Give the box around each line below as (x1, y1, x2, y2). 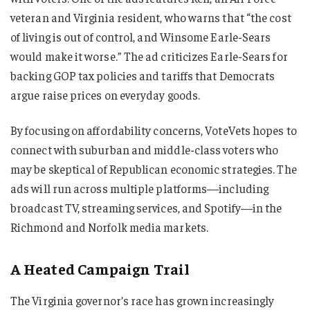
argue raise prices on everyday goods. (10, 86, 201, 102)
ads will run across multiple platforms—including (10, 181, 269, 197)
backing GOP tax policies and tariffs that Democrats (10, 67, 275, 83)
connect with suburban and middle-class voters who (10, 142, 279, 158)
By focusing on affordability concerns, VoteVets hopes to (10, 122, 297, 138)
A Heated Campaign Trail (10, 258, 190, 278)
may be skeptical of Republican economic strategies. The (10, 161, 297, 177)
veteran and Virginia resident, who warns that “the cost (10, 9, 291, 25)
